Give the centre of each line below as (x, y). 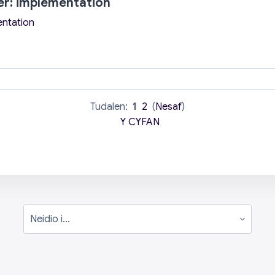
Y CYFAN (140, 122)
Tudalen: (111, 107)
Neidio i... (43, 226)
